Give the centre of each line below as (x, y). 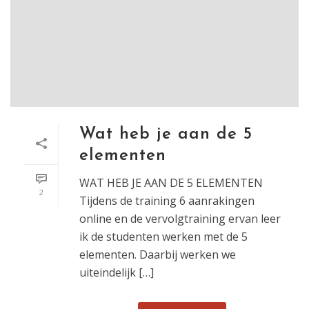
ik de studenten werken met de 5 (163, 237)
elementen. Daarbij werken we (158, 255)
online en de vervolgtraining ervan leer (180, 219)
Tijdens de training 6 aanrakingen (167, 201)
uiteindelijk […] (117, 273)
